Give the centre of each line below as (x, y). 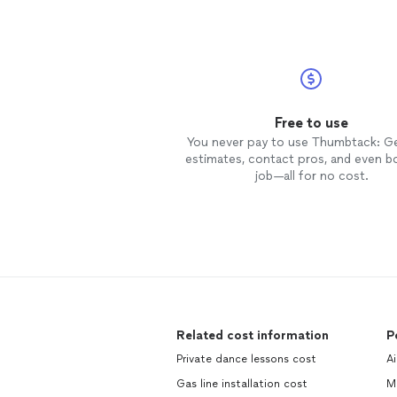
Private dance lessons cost (246, 359)
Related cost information (253, 335)
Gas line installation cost (242, 384)
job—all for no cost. (311, 176)
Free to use (311, 123)
